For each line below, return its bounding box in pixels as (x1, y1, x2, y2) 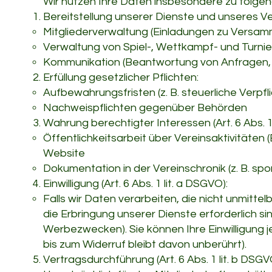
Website (43, 148, 85, 159)
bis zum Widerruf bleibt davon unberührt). (43, 239, 246, 250)
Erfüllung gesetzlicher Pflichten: (43, 72, 199, 83)
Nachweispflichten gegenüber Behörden (43, 102, 247, 114)
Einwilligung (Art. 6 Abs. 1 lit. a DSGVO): (43, 178, 228, 189)
